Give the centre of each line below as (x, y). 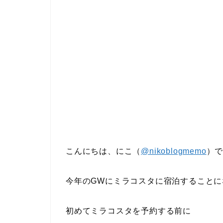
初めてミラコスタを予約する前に (128, 211)
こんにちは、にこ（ (104, 151)
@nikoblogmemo (174, 151)
